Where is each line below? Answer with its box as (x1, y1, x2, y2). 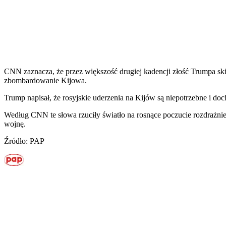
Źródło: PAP (4, 136, 44, 145)
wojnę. (4, 119, 26, 128)
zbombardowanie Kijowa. (4, 76, 87, 85)
